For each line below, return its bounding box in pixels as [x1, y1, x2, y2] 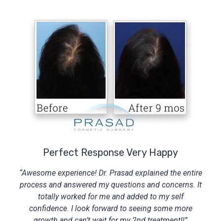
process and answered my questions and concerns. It [19, 180, 202, 189]
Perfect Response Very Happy [43, 146, 178, 158]
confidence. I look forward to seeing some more [29, 203, 192, 213]
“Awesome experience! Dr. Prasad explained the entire [19, 168, 202, 178]
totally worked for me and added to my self [37, 191, 184, 201]
